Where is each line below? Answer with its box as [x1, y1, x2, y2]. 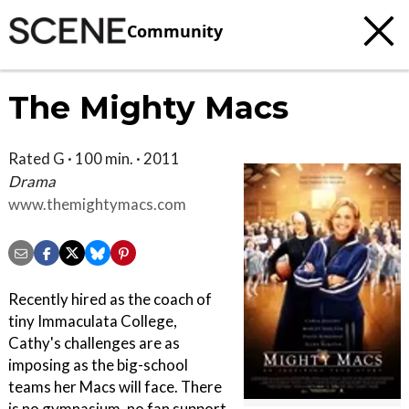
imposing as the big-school [8, 355, 188, 375]
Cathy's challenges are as [8, 333, 180, 353]
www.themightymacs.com [8, 194, 186, 214]
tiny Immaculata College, [8, 311, 177, 331]
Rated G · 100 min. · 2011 [8, 149, 180, 168]
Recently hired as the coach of [8, 289, 212, 309]
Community [127, 19, 223, 42]
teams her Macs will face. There [8, 377, 222, 397]
